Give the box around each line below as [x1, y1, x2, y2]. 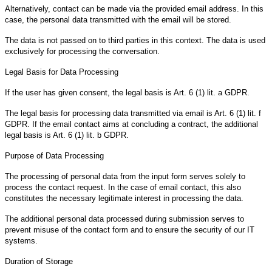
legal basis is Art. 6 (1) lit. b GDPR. [5, 130, 129, 140]
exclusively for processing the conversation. [5, 46, 160, 56]
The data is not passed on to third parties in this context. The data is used [5, 35, 265, 45]
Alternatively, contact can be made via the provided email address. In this [5, 4, 263, 13]
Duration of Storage [5, 256, 73, 266]
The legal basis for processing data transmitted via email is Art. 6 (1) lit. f [5, 108, 261, 118]
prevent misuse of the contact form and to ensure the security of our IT [5, 225, 254, 234]
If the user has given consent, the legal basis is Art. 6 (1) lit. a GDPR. [5, 87, 250, 97]
